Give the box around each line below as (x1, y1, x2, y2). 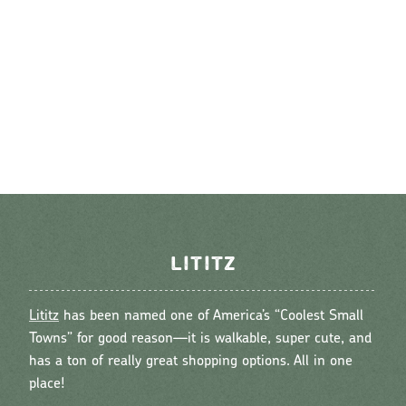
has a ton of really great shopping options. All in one (29, 353, 353, 369)
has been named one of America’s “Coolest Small (59, 308, 363, 324)
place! (29, 376, 64, 391)
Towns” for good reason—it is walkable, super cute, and (29, 331, 372, 346)
